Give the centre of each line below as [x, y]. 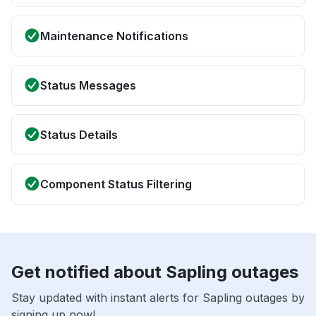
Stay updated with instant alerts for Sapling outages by [158, 298]
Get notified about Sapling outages [155, 272]
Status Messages [88, 86]
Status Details [79, 135]
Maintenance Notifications [114, 36]
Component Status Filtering [116, 184]
